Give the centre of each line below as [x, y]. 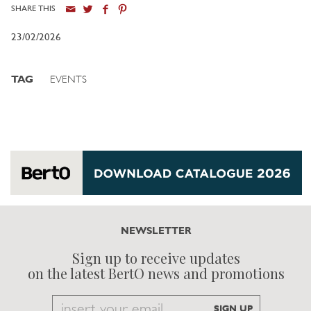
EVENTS [68, 80]
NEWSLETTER [156, 232]
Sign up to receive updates [156, 258]
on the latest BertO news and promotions [156, 274]
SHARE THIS [33, 9]
